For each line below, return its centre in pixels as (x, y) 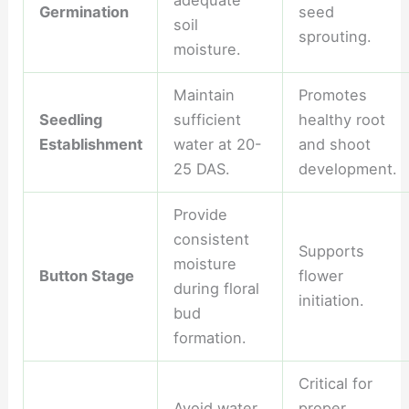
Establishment (90, 145)
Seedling (70, 120)
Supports (331, 252)
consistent (211, 240)
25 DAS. (201, 169)
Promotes (332, 95)
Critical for (335, 384)
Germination (84, 12)
